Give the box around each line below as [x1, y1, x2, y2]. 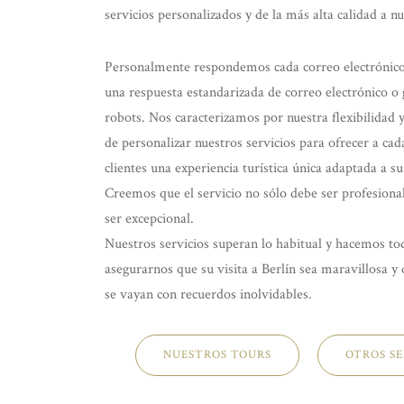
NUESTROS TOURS [163, 346, 271, 363]
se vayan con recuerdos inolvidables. [105, 284, 313, 304]
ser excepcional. [105, 208, 195, 228]
